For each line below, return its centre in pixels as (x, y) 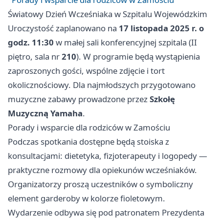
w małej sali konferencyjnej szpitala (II (125, 43)
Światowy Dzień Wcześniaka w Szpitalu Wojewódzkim (108, 14)
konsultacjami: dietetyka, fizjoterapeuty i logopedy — (108, 156)
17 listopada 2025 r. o (161, 28)
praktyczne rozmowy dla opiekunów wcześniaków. (102, 170)
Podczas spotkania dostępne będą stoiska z (88, 142)
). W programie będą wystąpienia (138, 57)
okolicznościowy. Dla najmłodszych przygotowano (102, 85)
